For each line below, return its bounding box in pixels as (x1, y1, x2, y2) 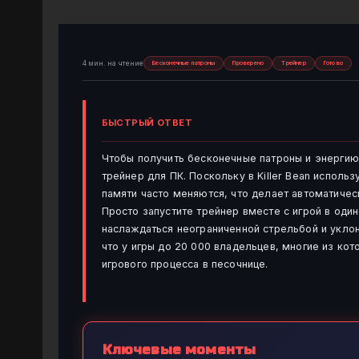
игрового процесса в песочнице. (101, 257, 268, 270)
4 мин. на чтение (82, 58, 144, 67)
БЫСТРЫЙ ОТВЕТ (101, 117, 193, 129)
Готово (323, 58, 344, 67)
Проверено (232, 58, 264, 67)
